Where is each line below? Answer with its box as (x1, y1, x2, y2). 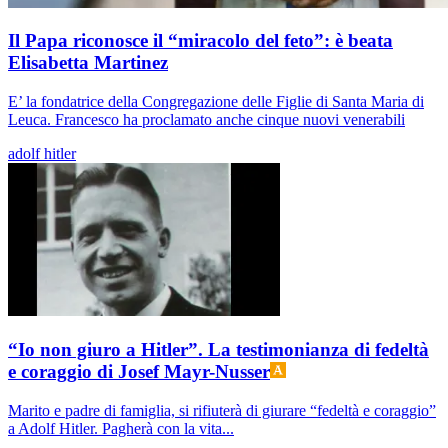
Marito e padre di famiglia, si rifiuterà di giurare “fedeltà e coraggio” (8, 401, 436, 419)
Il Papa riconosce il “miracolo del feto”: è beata (8, 30, 393, 52)
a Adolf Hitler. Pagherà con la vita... (8, 419, 234, 437)
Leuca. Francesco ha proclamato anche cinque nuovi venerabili (8, 111, 405, 129)
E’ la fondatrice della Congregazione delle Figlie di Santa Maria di (8, 93, 424, 111)
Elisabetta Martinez (8, 52, 168, 74)
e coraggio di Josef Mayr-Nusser (8, 360, 270, 382)
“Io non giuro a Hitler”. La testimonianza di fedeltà (8, 338, 429, 360)
